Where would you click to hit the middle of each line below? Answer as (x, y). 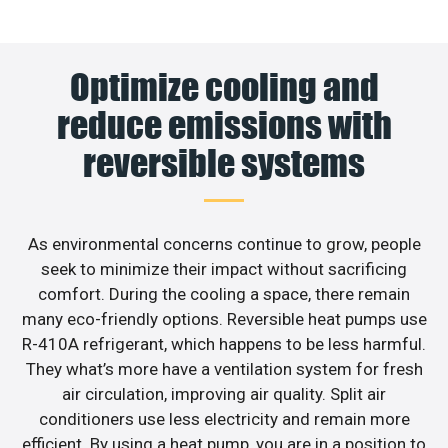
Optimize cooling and (224, 86)
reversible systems (224, 162)
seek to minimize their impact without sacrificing (224, 268)
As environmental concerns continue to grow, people (224, 243)
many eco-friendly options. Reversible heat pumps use (224, 318)
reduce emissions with (224, 124)
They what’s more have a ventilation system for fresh (224, 368)
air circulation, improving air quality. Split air (224, 393)
